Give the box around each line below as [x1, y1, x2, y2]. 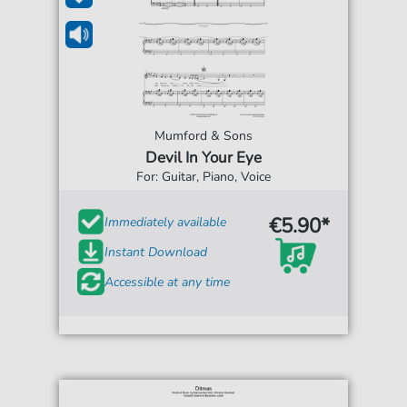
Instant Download [104, 243, 208, 261]
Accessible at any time [104, 273, 231, 291]
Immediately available [104, 213, 227, 231]
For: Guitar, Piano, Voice [136, 168, 271, 185]
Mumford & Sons [154, 127, 253, 144]
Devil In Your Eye [145, 147, 262, 168]
